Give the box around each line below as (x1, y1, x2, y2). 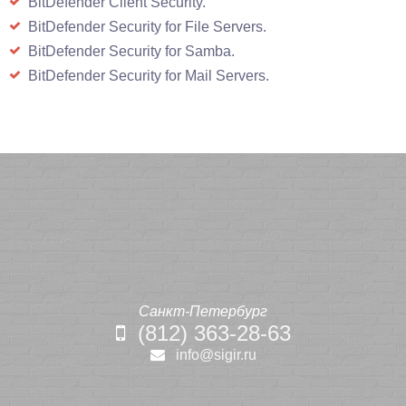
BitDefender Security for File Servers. (28, 19, 266, 34)
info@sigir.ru (175, 347, 256, 362)
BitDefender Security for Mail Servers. (28, 68, 269, 83)
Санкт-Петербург (139, 304, 267, 319)
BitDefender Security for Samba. (28, 43, 235, 59)
